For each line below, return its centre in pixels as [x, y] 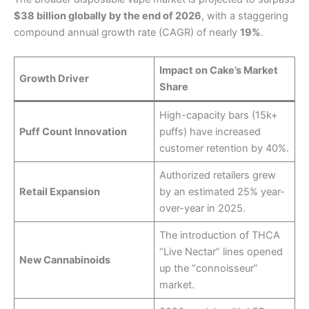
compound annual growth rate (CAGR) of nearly [127, 33]
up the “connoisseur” [209, 269]
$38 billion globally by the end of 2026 [108, 16]
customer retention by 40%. [225, 149]
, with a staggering [245, 16]
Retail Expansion [60, 192]
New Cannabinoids [65, 260]
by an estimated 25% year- [222, 192]
